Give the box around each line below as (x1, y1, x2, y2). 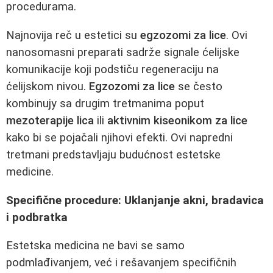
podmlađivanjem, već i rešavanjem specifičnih (6, 256, 236, 270)
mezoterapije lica (6, 114, 94, 128)
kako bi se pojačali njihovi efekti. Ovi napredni (6, 131, 233, 145)
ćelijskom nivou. (6, 80, 89, 94)
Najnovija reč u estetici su (6, 29, 140, 43)
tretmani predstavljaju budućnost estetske (6, 148, 221, 162)
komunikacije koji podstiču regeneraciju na (6, 63, 219, 77)
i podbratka (6, 210, 68, 224)
